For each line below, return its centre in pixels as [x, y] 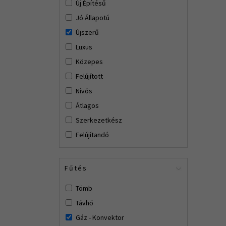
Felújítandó [92, 135]
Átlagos [87, 105]
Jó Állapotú [93, 18]
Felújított [89, 76]
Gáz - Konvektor [100, 217]
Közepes [89, 62]
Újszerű [87, 32]
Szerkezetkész [99, 120]
